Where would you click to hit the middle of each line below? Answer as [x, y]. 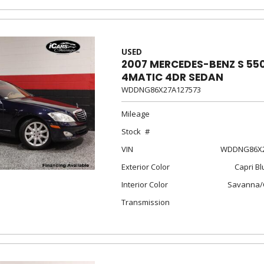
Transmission [145, 202]
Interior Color [144, 184]
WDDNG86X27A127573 [161, 90]
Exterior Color [145, 167]
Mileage [135, 114]
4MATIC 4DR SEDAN [172, 77]
